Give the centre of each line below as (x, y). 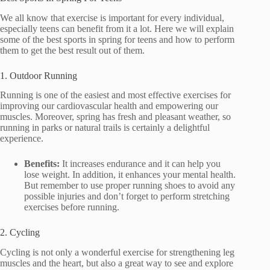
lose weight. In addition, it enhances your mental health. (130, 175)
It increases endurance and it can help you (141, 164)
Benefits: (43, 164)
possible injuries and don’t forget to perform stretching (127, 196)
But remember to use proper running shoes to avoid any (130, 186)
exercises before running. (72, 207)
